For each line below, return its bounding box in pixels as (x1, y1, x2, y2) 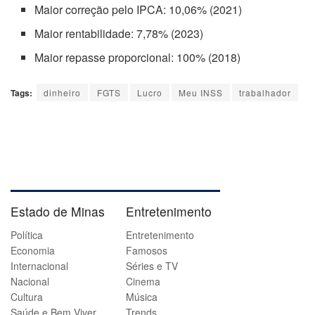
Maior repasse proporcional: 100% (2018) (34, 49, 241, 66)
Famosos (126, 243, 167, 258)
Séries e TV (126, 259, 178, 274)
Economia (11, 243, 55, 258)
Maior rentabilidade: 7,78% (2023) (34, 25, 204, 42)
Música (126, 290, 157, 304)
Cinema (126, 274, 160, 289)
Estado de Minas (11, 202, 105, 221)
